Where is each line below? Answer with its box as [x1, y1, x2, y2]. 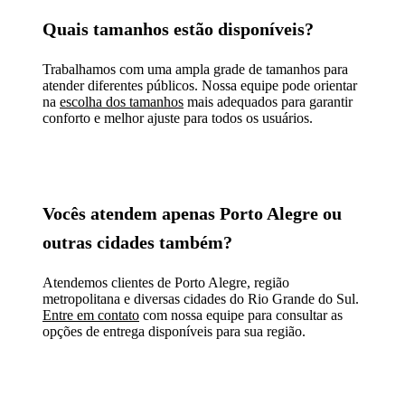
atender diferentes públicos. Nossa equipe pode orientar [42, 77, 357, 93]
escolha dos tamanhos [60, 93, 184, 109]
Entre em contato [42, 306, 139, 323]
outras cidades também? [42, 231, 232, 252]
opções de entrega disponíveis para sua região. [42, 323, 306, 339]
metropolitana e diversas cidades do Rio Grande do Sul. [42, 290, 359, 306]
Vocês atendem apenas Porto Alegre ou [42, 202, 342, 223]
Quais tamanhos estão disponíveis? [42, 18, 314, 39]
